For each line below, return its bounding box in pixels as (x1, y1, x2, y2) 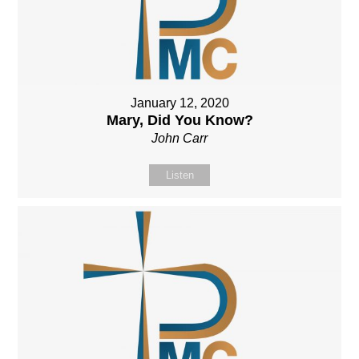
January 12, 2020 (130, 96, 229, 111)
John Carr (151, 131, 208, 146)
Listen (165, 169, 194, 182)
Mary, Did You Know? (106, 112, 253, 129)
